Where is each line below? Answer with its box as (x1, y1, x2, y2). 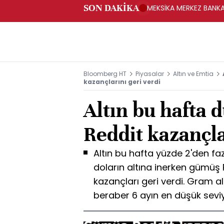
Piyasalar (135, 69, 164, 78)
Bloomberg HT (83, 69, 126, 78)
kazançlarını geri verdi (83, 77, 160, 86)
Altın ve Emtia (173, 69, 213, 78)
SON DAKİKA (83, 2, 139, 13)
